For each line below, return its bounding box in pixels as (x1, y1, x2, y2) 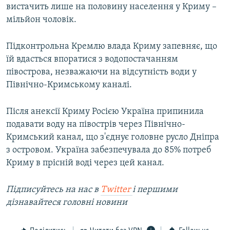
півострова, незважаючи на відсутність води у (6, 67, 197, 77)
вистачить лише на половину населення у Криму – (6, 2, 217, 12)
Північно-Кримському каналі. (6, 80, 132, 90)
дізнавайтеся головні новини (6, 197, 127, 207)
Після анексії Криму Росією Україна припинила (6, 106, 204, 117)
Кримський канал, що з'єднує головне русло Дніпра (6, 132, 219, 142)
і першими (132, 184, 178, 195)
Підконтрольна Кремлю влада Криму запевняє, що (6, 41, 217, 51)
